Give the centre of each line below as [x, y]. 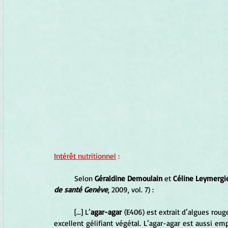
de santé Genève [81, 189]
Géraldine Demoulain [129, 178]
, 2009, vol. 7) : [131, 189]
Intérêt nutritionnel [85, 156]
